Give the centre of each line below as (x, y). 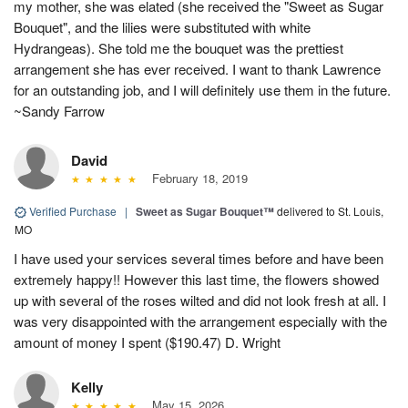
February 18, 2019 (196, 178)
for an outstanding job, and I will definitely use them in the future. (202, 89)
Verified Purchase (73, 210)
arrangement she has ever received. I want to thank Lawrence (197, 68)
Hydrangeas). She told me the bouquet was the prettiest (178, 47)
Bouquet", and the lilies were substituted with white (162, 26)
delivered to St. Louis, (330, 210)
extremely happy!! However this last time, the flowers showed (196, 279)
